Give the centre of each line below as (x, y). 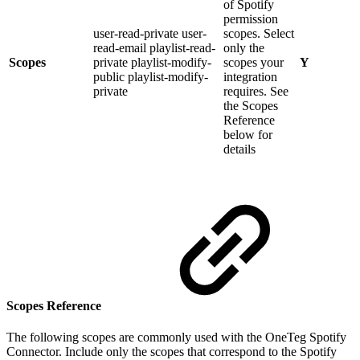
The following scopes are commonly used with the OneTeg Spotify (176, 337)
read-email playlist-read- (154, 48)
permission (251, 19)
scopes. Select (259, 34)
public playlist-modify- (151, 77)
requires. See (256, 92)
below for (248, 135)
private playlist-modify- (152, 63)
